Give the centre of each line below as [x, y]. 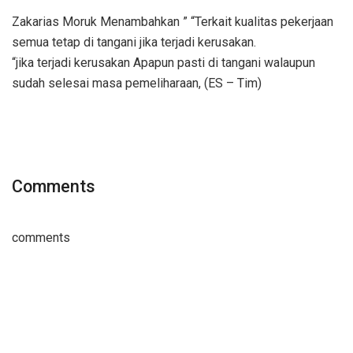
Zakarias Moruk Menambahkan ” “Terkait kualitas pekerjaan [173, 21]
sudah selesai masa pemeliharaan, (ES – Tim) [137, 83]
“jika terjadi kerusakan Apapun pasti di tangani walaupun [163, 62]
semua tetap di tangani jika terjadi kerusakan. [134, 42]
